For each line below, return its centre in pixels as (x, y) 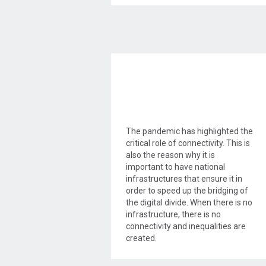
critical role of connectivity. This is (188, 143)
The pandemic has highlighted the (189, 132)
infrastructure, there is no (173, 215)
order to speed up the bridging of (187, 191)
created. (141, 238)
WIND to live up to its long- (174, 253)
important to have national (175, 167)
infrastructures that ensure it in (184, 179)
